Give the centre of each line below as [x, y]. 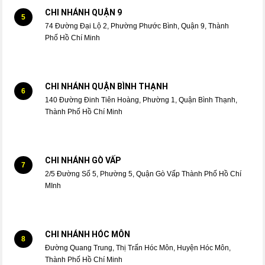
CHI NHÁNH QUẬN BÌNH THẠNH [107, 87]
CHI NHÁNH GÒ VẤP [83, 161]
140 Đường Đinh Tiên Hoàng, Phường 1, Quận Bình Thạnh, [141, 100]
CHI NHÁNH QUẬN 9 [84, 13]
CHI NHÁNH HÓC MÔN [88, 235]
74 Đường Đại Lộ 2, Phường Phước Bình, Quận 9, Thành [137, 26]
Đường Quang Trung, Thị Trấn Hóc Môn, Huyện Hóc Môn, [138, 248]
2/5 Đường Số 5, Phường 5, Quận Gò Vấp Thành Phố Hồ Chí [143, 174]
